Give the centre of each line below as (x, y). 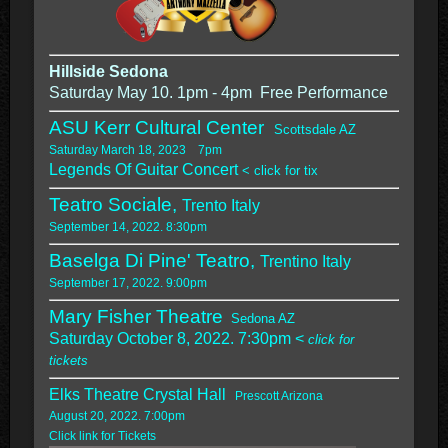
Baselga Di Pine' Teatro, (154, 260)
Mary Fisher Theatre (135, 316)
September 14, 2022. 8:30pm (127, 226)
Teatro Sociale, (115, 204)
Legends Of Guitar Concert (145, 169)
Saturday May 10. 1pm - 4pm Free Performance (218, 92)
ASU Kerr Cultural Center (161, 127)
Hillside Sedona (110, 71)
